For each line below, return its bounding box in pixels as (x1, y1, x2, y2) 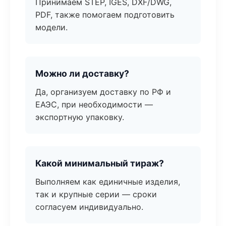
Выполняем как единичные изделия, (35, 177, 180, 187)
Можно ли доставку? (35, 68, 129, 79)
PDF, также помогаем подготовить (35, 10, 175, 20)
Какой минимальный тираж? (35, 158, 164, 168)
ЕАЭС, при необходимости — (35, 99, 153, 109)
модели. (35, 22, 68, 32)
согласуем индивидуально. (35, 202, 143, 212)
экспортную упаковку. (35, 112, 124, 122)
